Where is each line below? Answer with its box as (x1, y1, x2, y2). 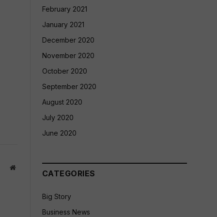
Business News (42, 208, 90, 216)
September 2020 (42, 82, 96, 91)
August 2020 (42, 98, 82, 106)
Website (15, 163, 37, 170)
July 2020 (42, 113, 74, 122)
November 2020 (42, 51, 94, 60)
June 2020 (42, 129, 77, 137)
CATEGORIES (42, 169, 95, 178)
